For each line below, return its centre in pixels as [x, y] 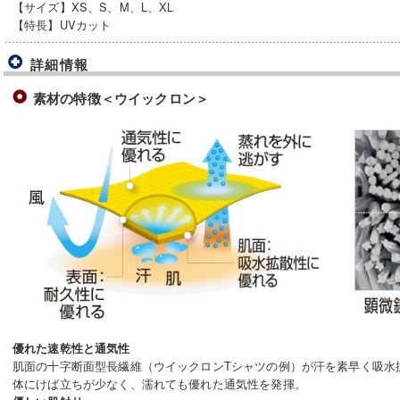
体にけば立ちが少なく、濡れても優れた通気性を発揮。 [159, 383]
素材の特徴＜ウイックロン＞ [121, 98]
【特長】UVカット [62, 24]
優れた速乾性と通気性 [71, 348]
